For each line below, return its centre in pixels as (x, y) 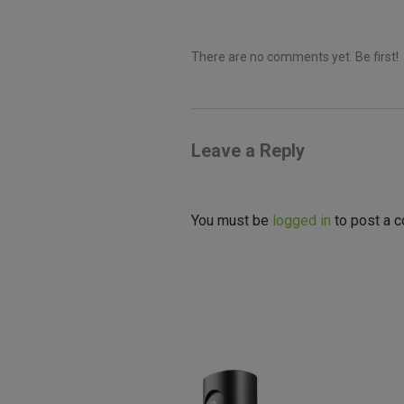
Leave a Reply (248, 150)
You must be (232, 220)
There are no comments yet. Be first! (295, 56)
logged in (302, 220)
